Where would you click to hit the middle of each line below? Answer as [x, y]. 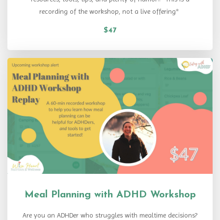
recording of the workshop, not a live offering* [110, 12]
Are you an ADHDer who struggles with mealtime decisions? [110, 215]
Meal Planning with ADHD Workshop [110, 195]
